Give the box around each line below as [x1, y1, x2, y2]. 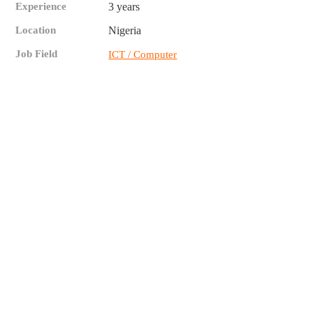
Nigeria [108, 24, 142, 36]
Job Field [15, 48, 58, 59]
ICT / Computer [108, 48, 177, 60]
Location [15, 24, 57, 36]
